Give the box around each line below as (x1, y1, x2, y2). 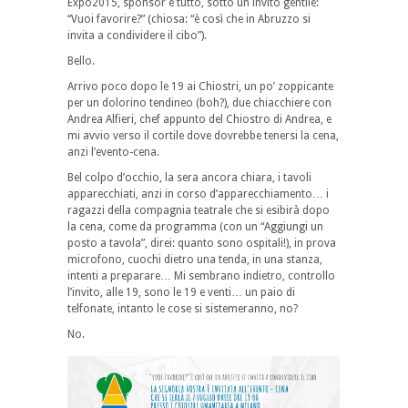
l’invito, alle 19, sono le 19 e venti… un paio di (67, 285, 295, 299)
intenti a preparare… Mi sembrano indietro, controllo (67, 269, 335, 282)
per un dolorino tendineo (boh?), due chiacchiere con (67, 96, 331, 109)
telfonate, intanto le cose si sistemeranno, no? (67, 301, 298, 315)
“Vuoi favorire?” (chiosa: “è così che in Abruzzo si (67, 12, 311, 25)
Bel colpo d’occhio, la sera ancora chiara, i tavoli (67, 170, 311, 184)
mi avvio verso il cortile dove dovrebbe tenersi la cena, (67, 128, 339, 142)
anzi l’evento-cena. (67, 145, 159, 158)
